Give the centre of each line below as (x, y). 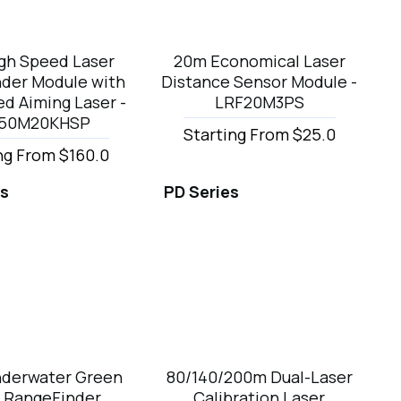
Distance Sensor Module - (260, 81)
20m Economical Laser (259, 60)
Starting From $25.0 (259, 134)
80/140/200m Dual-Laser (259, 377)
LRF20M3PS (259, 102)
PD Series (202, 191)
